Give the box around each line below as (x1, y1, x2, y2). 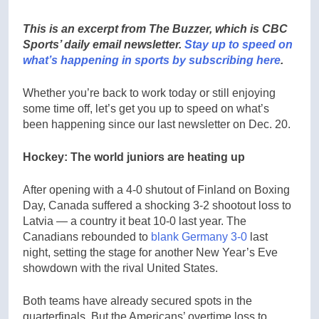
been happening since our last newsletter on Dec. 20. (23, 117, 291, 130)
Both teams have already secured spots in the (23, 294, 252, 307)
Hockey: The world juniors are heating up (23, 150, 245, 163)
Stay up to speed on (184, 38, 293, 51)
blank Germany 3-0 (151, 230, 247, 243)
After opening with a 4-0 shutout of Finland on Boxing (23, 183, 290, 196)
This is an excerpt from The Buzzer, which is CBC (23, 22, 288, 35)
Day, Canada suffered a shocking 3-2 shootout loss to (23, 199, 291, 211)
